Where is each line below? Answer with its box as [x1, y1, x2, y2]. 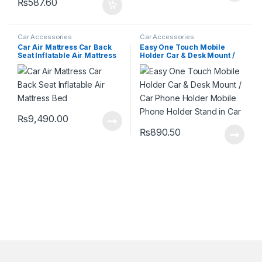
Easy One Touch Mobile [139, 43, 226, 52]
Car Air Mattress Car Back [17, 43, 112, 52]
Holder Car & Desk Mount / [139, 51, 235, 60]
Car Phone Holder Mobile [139, 59, 231, 68]
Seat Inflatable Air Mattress [17, 51, 117, 60]
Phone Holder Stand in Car [139, 67, 235, 77]
